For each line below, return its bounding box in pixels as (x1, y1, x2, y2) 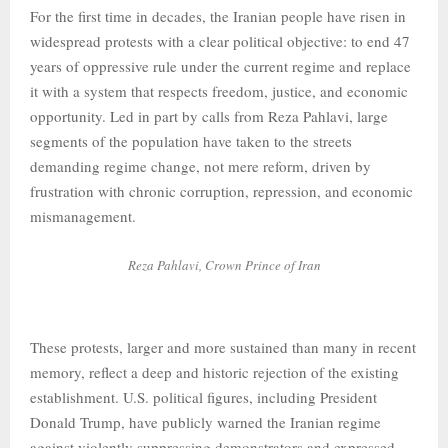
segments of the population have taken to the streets (30, 130, 352, 151)
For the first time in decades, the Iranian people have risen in (30, 5, 406, 26)
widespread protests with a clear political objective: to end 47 (30, 30, 410, 51)
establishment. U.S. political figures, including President (30, 387, 377, 407)
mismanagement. (30, 205, 136, 226)
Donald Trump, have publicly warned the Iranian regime (30, 412, 381, 432)
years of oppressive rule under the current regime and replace (30, 55, 411, 76)
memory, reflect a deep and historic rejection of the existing (30, 362, 399, 382)
